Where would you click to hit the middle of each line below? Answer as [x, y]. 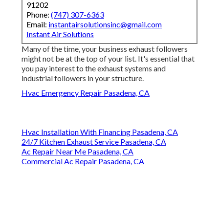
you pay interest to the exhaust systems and [94, 68]
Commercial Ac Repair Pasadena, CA [83, 161]
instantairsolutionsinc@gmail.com [105, 24]
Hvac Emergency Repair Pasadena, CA [86, 93]
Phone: [39, 15]
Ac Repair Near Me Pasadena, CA [77, 152]
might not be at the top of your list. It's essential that [108, 59]
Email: [37, 24]
